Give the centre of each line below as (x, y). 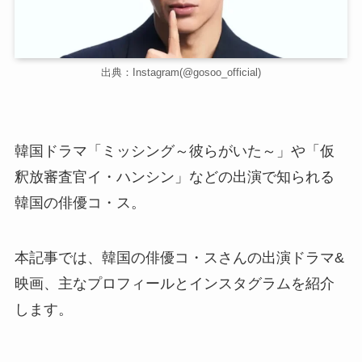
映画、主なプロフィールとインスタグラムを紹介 (174, 283)
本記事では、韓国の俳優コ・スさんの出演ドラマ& (179, 257)
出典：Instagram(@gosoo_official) (181, 73)
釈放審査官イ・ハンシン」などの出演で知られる (174, 177)
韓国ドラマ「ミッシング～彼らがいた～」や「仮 (174, 151)
